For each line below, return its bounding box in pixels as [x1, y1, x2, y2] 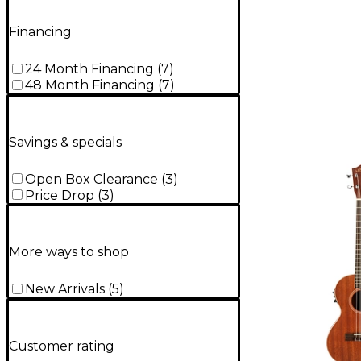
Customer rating [9, 338, 114, 354]
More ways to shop [9, 244, 129, 260]
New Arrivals [25, 281, 105, 297]
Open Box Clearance [25, 171, 158, 187]
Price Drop [25, 187, 94, 203]
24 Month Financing [25, 61, 154, 77]
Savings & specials [9, 134, 122, 150]
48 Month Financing [25, 77, 155, 93]
